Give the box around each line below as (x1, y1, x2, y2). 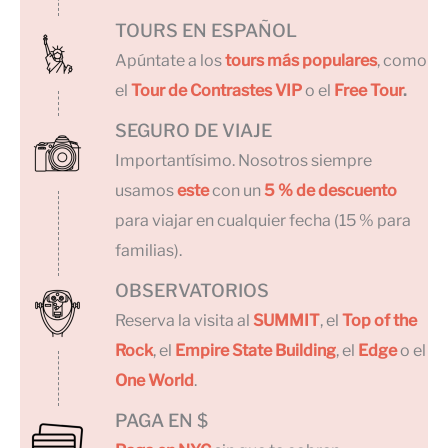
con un (209, 180, 264, 200)
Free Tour (334, 80, 403, 100)
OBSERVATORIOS (115, 279, 269, 301)
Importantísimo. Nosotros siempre (115, 150, 372, 170)
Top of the (342, 310, 417, 330)
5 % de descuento (264, 180, 397, 200)
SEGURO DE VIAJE (115, 119, 272, 141)
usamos (115, 180, 177, 200)
